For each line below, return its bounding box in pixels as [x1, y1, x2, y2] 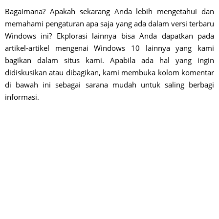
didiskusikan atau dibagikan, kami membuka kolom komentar [5, 67, 214, 77]
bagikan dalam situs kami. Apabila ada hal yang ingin [5, 55, 214, 65]
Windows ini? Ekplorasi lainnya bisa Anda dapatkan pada [5, 30, 214, 41]
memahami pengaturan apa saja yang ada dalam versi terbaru [5, 18, 214, 28]
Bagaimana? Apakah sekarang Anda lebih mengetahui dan [5, 6, 214, 16]
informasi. [5, 91, 39, 102]
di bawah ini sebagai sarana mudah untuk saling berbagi [5, 79, 214, 89]
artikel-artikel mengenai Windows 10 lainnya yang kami [5, 43, 214, 53]
